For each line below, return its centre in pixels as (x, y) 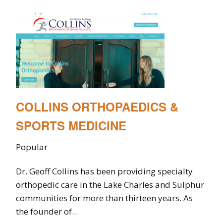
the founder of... (47, 211)
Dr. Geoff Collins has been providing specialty (104, 171)
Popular (32, 147)
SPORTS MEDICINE (71, 125)
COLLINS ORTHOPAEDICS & (97, 106)
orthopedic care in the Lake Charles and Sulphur (110, 184)
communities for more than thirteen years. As (104, 198)
